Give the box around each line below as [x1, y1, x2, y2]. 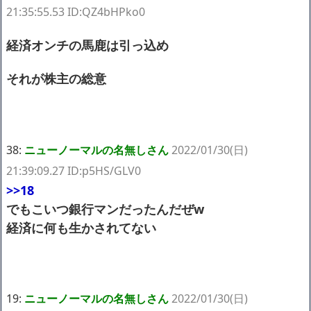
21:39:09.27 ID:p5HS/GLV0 [6, 162, 141, 178]
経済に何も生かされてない [6, 219, 156, 236]
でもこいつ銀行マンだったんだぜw [6, 200, 204, 217]
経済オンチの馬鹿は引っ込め [6, 36, 169, 53]
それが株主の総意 [6, 69, 106, 87]
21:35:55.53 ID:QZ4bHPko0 [6, 3, 145, 19]
